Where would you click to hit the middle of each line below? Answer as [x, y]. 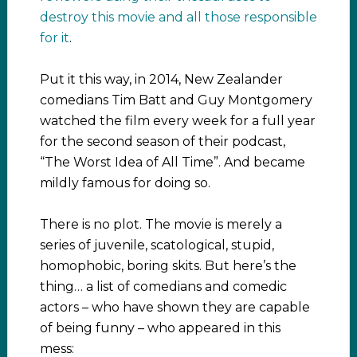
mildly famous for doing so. [125, 182]
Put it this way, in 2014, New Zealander [161, 79]
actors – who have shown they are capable [175, 307]
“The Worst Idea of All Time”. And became [172, 162]
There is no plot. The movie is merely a [161, 224]
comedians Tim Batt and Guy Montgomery [176, 100]
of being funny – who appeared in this [160, 328]
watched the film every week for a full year [177, 120]
